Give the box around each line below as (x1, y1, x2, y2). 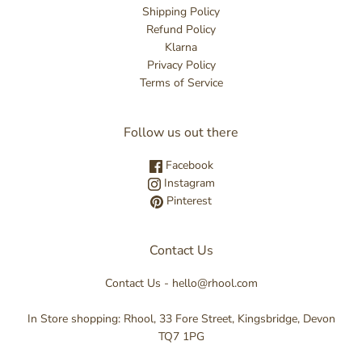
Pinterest (163, 192, 212, 208)
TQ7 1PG (158, 328, 204, 344)
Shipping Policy (142, 3, 220, 19)
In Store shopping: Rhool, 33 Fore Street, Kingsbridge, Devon (27, 310, 335, 326)
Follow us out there (124, 123, 238, 141)
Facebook (162, 157, 213, 173)
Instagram (160, 175, 215, 191)
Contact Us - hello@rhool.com (104, 275, 258, 291)
